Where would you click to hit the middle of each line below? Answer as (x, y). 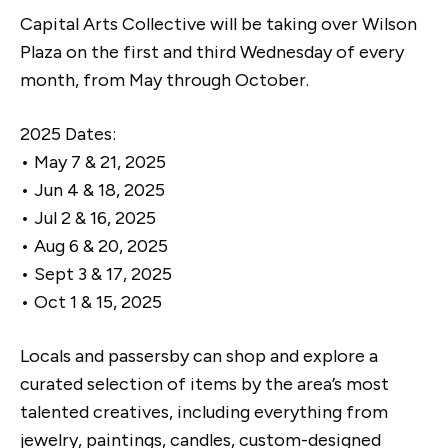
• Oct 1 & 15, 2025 (91, 301)
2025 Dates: (68, 133)
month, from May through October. (164, 79)
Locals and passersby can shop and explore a (199, 355)
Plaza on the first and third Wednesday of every (212, 51)
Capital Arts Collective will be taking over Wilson (218, 23)
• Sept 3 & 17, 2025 (96, 273)
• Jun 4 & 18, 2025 (92, 189)
